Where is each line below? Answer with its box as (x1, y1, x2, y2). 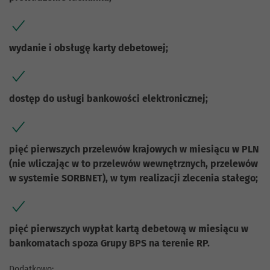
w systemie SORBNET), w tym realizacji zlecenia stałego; (9, 172, 258, 184)
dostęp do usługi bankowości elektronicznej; (9, 93, 208, 105)
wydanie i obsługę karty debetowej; (9, 42, 168, 54)
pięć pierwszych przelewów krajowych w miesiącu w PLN (9, 143, 259, 155)
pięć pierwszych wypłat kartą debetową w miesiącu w (9, 223, 248, 235)
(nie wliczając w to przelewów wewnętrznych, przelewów (9, 158, 258, 170)
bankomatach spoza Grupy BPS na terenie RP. (9, 237, 210, 250)
